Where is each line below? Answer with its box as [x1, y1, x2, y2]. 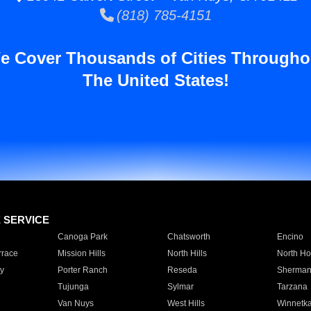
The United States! [82, 71, 229, 90]
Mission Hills [57, 249, 106, 258]
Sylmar [167, 282, 194, 292]
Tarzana [276, 282, 308, 292]
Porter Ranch [57, 265, 108, 275]
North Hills [167, 249, 207, 258]
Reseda [167, 265, 197, 275]
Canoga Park [57, 232, 108, 242]
